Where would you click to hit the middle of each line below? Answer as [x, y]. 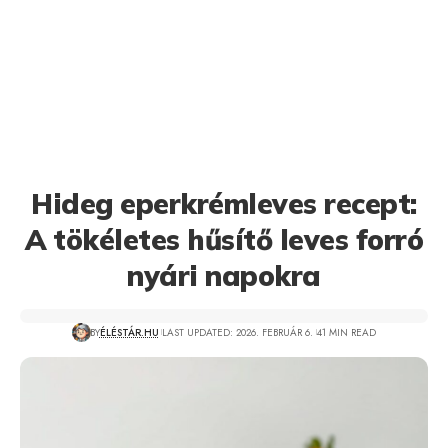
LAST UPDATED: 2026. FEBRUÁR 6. [238, 332]
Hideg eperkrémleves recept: [224, 203]
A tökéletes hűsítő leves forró [224, 239]
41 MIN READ [346, 332]
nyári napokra [224, 275]
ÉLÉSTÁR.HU [129, 332]
